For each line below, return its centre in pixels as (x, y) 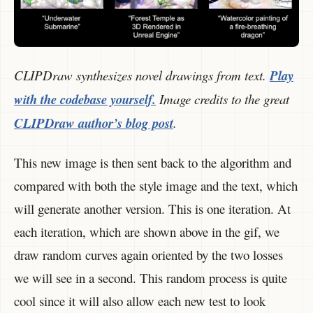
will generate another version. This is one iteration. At (152, 209)
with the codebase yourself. (85, 99)
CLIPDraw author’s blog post (94, 123)
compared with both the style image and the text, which (156, 186)
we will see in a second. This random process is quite (151, 278)
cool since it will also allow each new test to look (140, 301)
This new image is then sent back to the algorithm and (153, 163)
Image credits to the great (223, 99)
